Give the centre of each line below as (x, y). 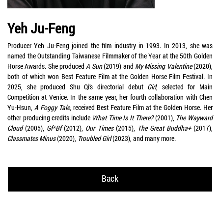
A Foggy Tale (52, 107)
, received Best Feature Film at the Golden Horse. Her (141, 107)
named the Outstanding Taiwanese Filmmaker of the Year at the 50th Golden (110, 56)
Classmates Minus (32, 138)
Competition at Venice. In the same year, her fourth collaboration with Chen (110, 97)
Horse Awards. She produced (47, 66)
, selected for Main (185, 87)
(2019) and (118, 66)
